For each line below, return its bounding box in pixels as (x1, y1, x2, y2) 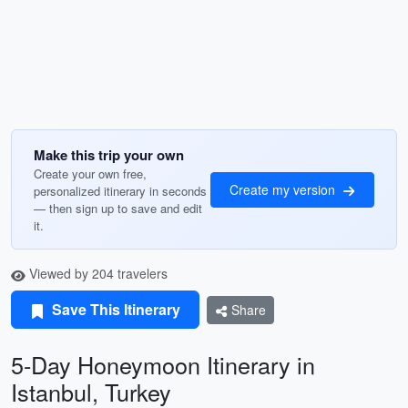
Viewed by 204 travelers (25, 264, 168, 282)
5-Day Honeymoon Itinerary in (11, 348, 315, 381)
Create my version (229, 179, 339, 199)
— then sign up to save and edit (34, 199, 202, 217)
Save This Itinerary (48, 299, 180, 320)
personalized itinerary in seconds (34, 182, 207, 199)
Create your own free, (34, 165, 147, 182)
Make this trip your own (34, 145, 184, 165)
